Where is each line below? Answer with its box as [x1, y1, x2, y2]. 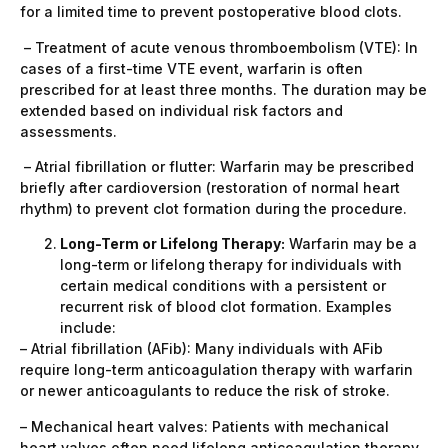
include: [60, 319, 116, 337]
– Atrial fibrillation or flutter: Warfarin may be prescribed [20, 157, 414, 175]
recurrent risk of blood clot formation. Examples [60, 298, 392, 316]
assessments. [20, 122, 117, 140]
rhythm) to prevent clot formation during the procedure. [20, 199, 407, 217]
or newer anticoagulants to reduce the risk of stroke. [20, 382, 390, 400]
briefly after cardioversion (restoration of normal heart [20, 178, 400, 196]
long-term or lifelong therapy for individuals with [60, 256, 402, 274]
